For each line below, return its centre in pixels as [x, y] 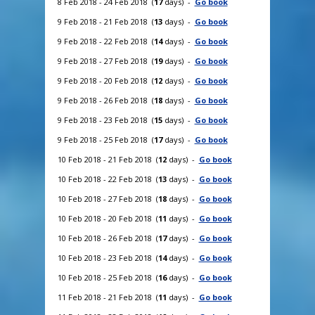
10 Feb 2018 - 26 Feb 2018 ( [108, 238]
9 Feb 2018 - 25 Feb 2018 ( [105, 139]
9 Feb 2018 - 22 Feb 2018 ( [105, 41]
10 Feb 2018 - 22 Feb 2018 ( [108, 179]
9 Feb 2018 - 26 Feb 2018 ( [105, 100]
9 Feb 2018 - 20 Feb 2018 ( [105, 80]
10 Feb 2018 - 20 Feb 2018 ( [108, 218]
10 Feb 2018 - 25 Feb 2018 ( [108, 277]
